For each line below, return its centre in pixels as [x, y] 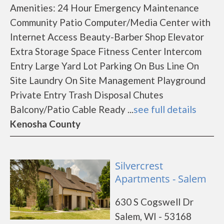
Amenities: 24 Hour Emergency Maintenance [104, 8]
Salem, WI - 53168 [153, 216]
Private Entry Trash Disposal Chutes [87, 95]
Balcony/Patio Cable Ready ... [72, 109]
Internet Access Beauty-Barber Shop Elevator [107, 37]
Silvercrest [139, 166]
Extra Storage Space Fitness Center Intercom [106, 51]
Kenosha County [45, 124]
